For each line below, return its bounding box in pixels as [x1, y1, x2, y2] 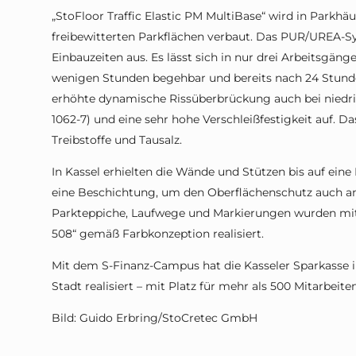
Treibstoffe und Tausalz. [51, 133, 182, 148]
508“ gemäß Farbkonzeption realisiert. [51, 226, 264, 242]
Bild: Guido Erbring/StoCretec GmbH [51, 311, 257, 326]
